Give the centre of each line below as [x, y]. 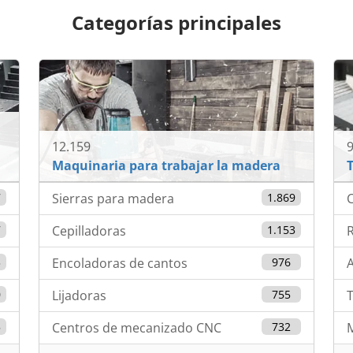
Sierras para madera [113, 198]
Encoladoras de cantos [120, 263]
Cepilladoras [89, 230]
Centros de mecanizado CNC [137, 327]
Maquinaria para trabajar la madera [167, 165]
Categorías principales [176, 23]
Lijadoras [80, 295]
